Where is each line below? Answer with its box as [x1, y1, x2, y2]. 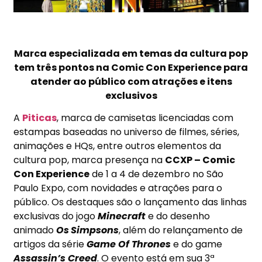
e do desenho [146, 209, 211, 223]
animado [13, 223, 57, 237]
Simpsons [71, 223, 119, 237]
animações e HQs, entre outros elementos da [13, 139, 222, 153]
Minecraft [98, 209, 146, 223]
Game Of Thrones [87, 237, 171, 251]
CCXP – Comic [165, 153, 236, 167]
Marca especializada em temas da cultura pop [14, 46, 248, 60]
